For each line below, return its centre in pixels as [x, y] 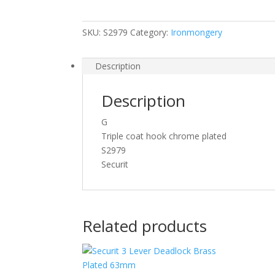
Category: [151, 32]
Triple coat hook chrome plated [164, 136]
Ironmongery [197, 32]
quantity [98, 37]
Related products [145, 226]
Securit [115, 164]
